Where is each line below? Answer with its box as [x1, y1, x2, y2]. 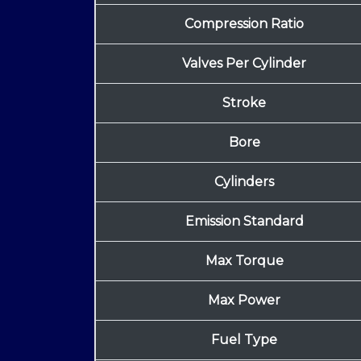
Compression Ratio [185, 16, 304, 32]
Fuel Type [211, 332, 277, 348]
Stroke [222, 95, 266, 111]
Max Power [208, 293, 280, 309]
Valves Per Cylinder [182, 56, 306, 72]
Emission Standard [185, 214, 304, 230]
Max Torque [205, 253, 284, 269]
